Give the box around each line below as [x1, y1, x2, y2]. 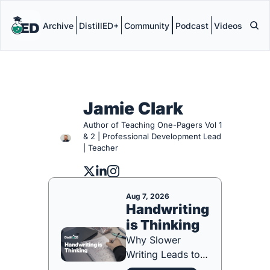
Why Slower [126, 234, 181, 246]
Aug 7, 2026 [126, 192, 169, 201]
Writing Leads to [126, 248, 200, 260]
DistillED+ [79, 20, 119, 31]
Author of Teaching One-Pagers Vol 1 [83, 120, 222, 130]
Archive [43, 20, 74, 31]
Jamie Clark [83, 98, 183, 119]
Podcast [175, 20, 209, 31]
